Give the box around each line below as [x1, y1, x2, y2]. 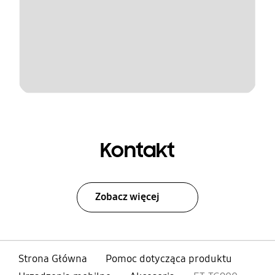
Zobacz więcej [95, 190, 160, 204]
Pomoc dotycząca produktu [105, 252, 232, 265]
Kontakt [100, 137, 175, 163]
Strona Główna [18, 252, 87, 265]
